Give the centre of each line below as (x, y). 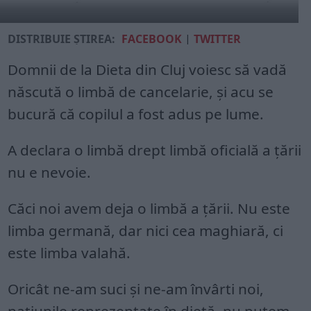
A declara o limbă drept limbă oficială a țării (155, 150)
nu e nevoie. (50, 172)
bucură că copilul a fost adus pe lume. (136, 114)
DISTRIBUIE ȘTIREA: (62, 39)
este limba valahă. (69, 253)
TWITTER (218, 39)
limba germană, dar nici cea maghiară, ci (146, 230)
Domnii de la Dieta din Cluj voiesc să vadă (148, 69)
